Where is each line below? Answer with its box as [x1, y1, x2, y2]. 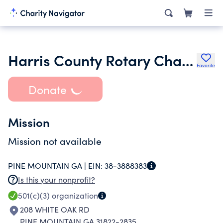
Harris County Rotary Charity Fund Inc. [182, 49, 193, 70]
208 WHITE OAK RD [20, 204, 90, 215]
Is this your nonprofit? [18, 174, 95, 185]
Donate [28, 81, 67, 97]
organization [50, 190, 98, 201]
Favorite [197, 62, 215, 69]
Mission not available [8, 134, 102, 147]
